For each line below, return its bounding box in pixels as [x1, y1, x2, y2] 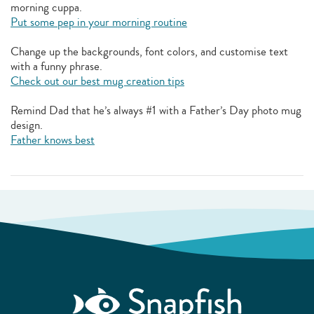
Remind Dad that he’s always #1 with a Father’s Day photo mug [11, 102, 301, 120]
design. [11, 116, 43, 135]
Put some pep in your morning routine [11, 13, 187, 32]
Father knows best [11, 131, 95, 149]
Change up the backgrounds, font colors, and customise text [11, 43, 288, 61]
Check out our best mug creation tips [11, 72, 184, 90]
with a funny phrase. [11, 57, 102, 76]
